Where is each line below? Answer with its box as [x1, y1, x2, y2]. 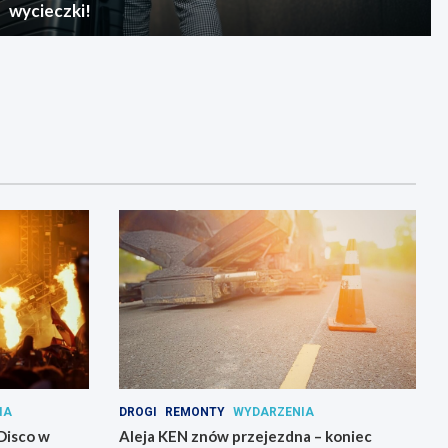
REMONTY [164, 404, 225, 419]
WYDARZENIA [232, 404, 314, 419]
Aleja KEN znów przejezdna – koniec [118, 426, 372, 445]
